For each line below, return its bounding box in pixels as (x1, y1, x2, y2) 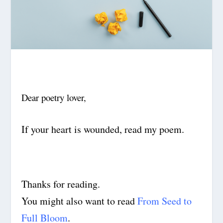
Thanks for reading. (21, 177, 100, 191)
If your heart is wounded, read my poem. (21, 122, 184, 136)
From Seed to (137, 194, 192, 208)
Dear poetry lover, (21, 91, 86, 104)
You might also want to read (21, 194, 137, 208)
